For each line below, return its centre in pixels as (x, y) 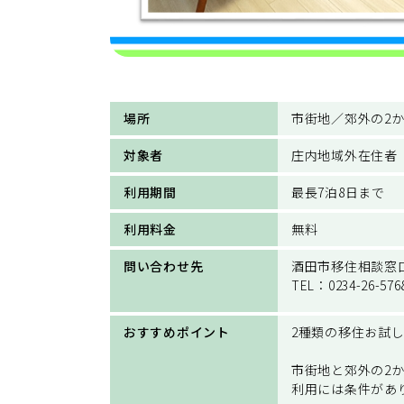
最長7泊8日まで (338, 192)
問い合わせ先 (164, 266)
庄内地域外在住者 (344, 155)
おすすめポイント (177, 331)
